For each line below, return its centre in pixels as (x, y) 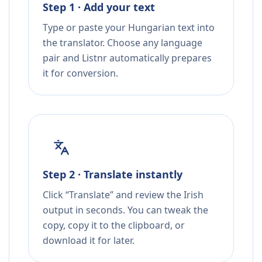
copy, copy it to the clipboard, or (114, 225)
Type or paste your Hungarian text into (129, 28)
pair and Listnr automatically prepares (127, 58)
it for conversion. (80, 73)
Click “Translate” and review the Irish (123, 195)
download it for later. (89, 241)
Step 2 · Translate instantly (113, 175)
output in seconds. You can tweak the (125, 210)
